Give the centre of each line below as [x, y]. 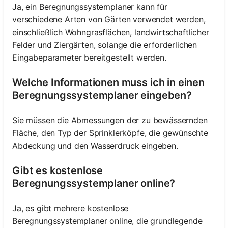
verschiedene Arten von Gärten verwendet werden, [109, 20]
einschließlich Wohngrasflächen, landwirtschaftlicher [111, 32]
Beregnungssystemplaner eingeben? [102, 95]
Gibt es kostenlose [58, 171]
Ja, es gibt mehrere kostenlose [70, 208]
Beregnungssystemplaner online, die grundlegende [107, 221]
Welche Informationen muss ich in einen [108, 83]
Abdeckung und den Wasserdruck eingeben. [95, 146]
